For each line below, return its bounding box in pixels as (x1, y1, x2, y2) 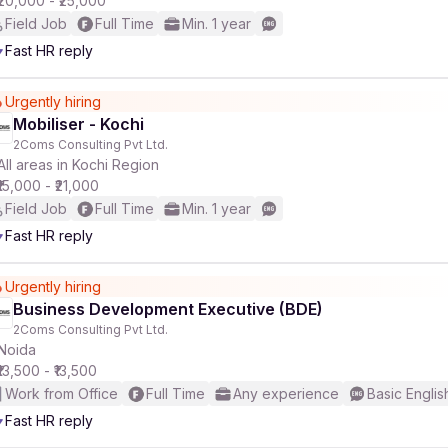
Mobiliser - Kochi (13, 114, 144, 134)
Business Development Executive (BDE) (13, 299, 323, 319)
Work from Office (5, 385, 118, 402)
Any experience (233, 385, 339, 402)
